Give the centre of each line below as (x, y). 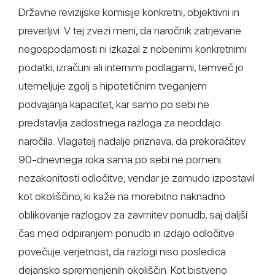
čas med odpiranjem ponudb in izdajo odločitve (126, 233)
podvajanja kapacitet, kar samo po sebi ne (114, 104)
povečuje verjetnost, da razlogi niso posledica (122, 251)
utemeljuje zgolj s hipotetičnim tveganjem (113, 86)
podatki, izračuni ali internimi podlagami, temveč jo (131, 67)
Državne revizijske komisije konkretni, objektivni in (129, 12)
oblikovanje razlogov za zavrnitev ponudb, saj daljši (133, 215)
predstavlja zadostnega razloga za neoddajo (120, 122)
